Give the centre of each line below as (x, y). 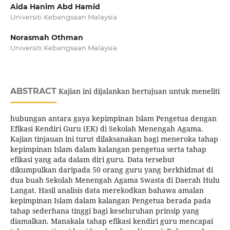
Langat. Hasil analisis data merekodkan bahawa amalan (107, 190)
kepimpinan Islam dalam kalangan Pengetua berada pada (110, 201)
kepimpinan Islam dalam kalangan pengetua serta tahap (108, 149)
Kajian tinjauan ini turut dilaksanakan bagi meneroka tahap (114, 139)
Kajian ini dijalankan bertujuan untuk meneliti (138, 91)
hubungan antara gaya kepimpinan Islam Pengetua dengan (113, 119)
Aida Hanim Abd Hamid (55, 7)
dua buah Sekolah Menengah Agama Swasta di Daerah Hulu (115, 180)
